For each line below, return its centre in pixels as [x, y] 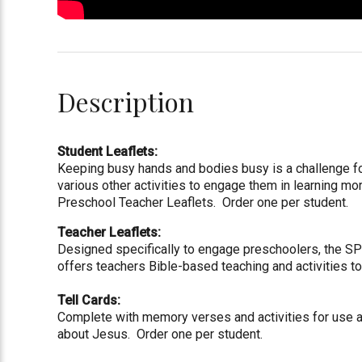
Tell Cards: [89, 300]
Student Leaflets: [109, 151]
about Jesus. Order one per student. [160, 334]
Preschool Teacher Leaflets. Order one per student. [203, 202]
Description [126, 101]
